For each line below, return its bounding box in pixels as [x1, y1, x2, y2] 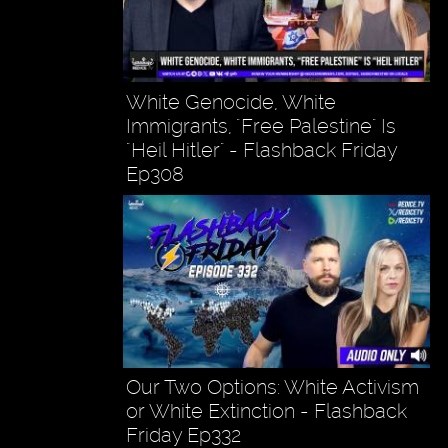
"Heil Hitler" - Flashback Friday [125, 137, 397, 162]
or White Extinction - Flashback [125, 398, 407, 423]
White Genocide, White [125, 89, 336, 114]
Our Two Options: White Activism [125, 374, 419, 399]
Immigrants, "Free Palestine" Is [125, 113, 396, 138]
